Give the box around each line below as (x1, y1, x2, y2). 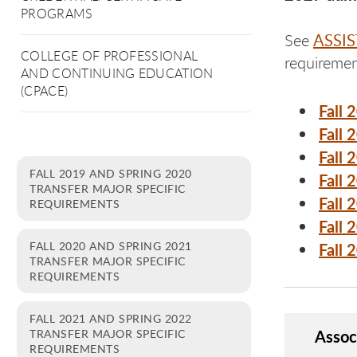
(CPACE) (21, 82, 69, 100)
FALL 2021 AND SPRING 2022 (29, 310, 192, 326)
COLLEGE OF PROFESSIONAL (21, 47, 198, 65)
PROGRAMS (21, 5, 93, 22)
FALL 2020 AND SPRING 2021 (29, 237, 192, 253)
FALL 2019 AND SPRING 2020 (29, 165, 192, 181)
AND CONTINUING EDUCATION (21, 65, 214, 82)
